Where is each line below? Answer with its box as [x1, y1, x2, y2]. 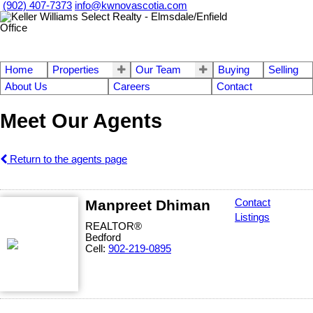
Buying [217, 64, 249, 75]
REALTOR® [85, 220, 142, 232]
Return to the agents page [7, 153, 127, 165]
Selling [268, 64, 299, 75]
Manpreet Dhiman [85, 196, 210, 213]
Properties [52, 64, 99, 75]
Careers [113, 81, 151, 92]
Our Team [136, 64, 182, 75]
